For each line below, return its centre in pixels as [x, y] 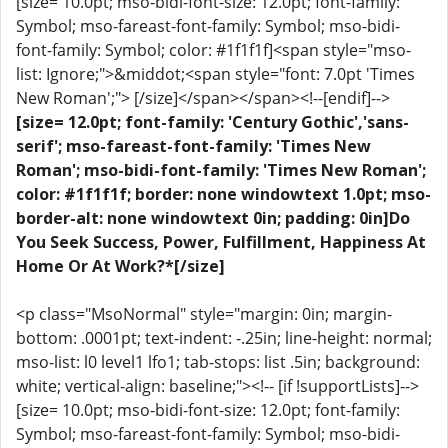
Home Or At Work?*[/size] [120, 266]
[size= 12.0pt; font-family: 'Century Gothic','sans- [212, 122]
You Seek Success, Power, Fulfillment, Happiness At [221, 242]
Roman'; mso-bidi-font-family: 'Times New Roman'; [221, 170]
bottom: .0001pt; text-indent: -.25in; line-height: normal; [224, 338]
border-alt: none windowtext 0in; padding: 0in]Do [213, 218]
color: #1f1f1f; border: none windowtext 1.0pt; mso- [223, 194]
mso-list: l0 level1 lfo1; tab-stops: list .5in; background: [218, 362]
